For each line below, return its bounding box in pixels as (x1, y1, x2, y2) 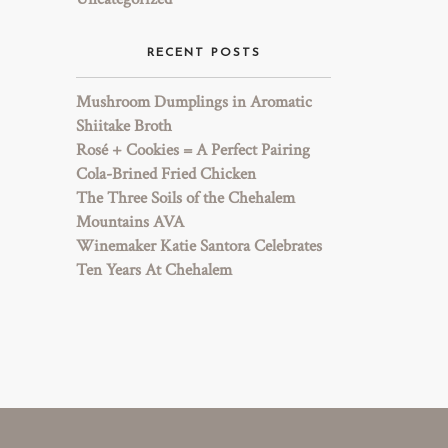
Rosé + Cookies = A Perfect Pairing (76, 139, 310, 161)
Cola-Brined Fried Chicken (76, 163, 256, 185)
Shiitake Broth (76, 115, 172, 137)
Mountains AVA (76, 211, 184, 233)
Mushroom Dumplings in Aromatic (76, 91, 312, 113)
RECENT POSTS (146, 47, 261, 59)
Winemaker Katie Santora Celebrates (76, 235, 322, 257)
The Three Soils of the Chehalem (76, 187, 295, 209)
